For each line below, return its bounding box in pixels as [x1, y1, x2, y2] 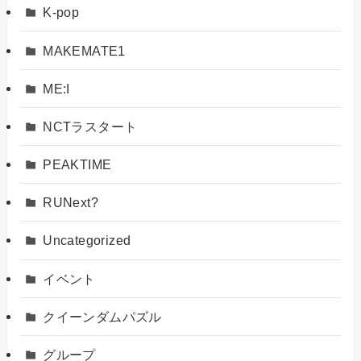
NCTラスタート [43, 118, 138, 134]
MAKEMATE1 [43, 43, 126, 58]
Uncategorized [43, 233, 131, 248]
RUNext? [43, 195, 98, 210]
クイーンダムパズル [43, 309, 162, 324]
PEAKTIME [43, 157, 112, 172]
